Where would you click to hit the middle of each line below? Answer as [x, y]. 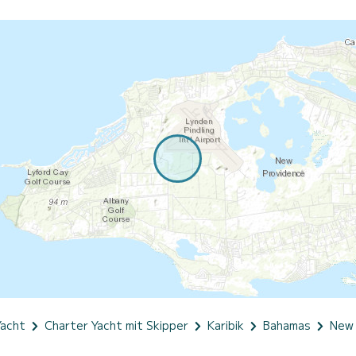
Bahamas [287, 325]
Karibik [226, 325]
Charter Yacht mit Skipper [116, 325]
